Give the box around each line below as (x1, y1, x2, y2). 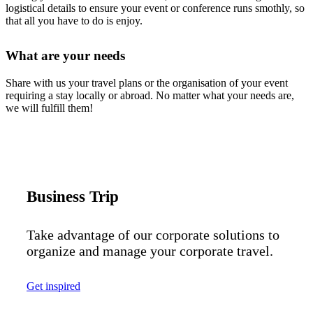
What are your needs (6, 48, 125, 63)
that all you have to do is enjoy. (6, 14, 143, 27)
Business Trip (27, 187, 119, 205)
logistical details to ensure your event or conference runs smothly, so (6, 1, 305, 14)
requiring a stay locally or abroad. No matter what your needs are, (6, 89, 294, 101)
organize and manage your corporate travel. (27, 242, 273, 259)
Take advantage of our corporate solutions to (27, 226, 279, 242)
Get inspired (27, 279, 80, 292)
